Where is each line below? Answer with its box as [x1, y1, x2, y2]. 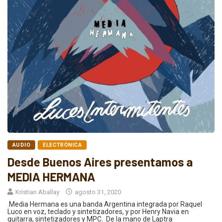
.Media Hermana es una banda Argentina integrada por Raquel [7, 200, 202, 208]
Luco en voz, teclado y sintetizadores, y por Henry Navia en [7, 207, 189, 216]
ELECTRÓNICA [43, 141, 82, 148]
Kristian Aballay [15, 188, 59, 196]
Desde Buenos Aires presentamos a [7, 154, 193, 169]
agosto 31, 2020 [73, 188, 121, 196]
